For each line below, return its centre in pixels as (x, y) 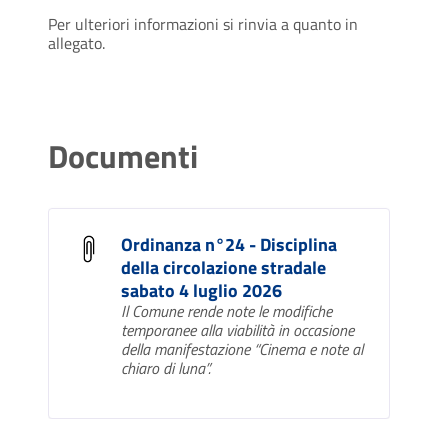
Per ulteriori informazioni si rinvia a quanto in (203, 24)
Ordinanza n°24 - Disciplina (229, 245)
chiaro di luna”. (166, 368)
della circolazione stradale (223, 268)
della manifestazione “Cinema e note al (242, 349)
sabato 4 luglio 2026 (201, 291)
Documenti (123, 156)
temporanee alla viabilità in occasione (237, 330)
